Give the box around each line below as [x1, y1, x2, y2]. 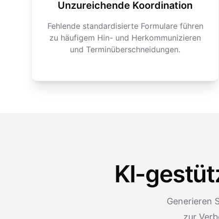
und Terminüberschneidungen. [70, 44, 180, 54]
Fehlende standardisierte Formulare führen [47, 21, 203, 31]
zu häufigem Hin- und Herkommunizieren [49, 33, 201, 43]
